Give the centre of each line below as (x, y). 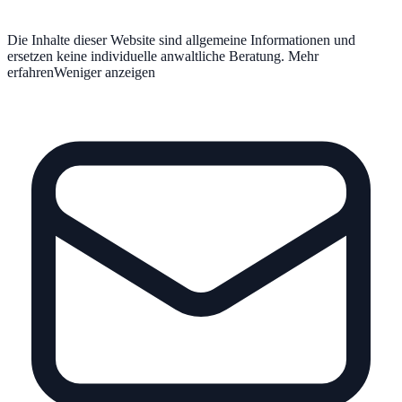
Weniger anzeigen (105, 72)
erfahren (31, 72)
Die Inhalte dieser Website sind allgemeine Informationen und (181, 39)
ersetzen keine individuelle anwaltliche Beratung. (146, 56)
